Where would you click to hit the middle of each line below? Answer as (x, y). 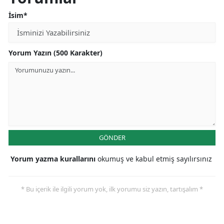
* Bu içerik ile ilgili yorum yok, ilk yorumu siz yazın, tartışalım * (112, 189)
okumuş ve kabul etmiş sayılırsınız (155, 159)
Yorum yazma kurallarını (54, 159)
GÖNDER (112, 138)
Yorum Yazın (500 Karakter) (55, 53)
